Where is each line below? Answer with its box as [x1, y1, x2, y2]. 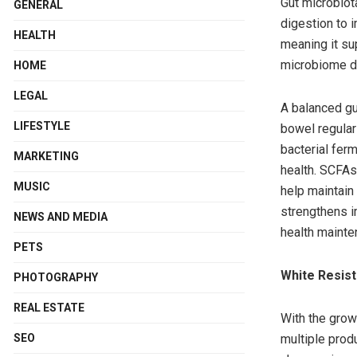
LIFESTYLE [14, 120, 70, 133]
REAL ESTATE [14, 301, 84, 315]
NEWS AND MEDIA [14, 210, 108, 224]
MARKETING [14, 150, 79, 163]
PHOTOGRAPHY [14, 271, 98, 284]
